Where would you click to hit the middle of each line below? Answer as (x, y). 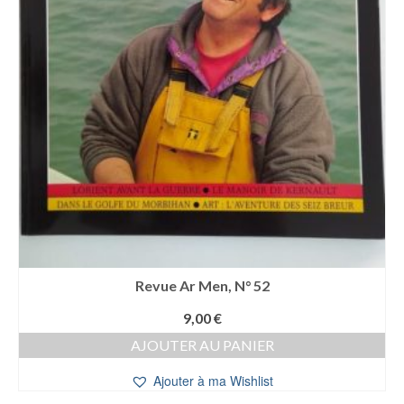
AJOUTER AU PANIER (202, 345)
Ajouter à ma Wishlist (213, 381)
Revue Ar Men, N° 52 (202, 286)
